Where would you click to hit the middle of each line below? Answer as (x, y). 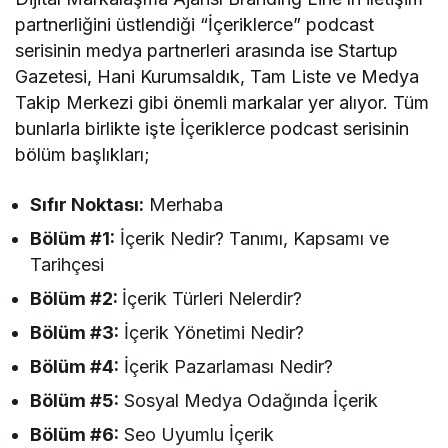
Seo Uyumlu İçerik (197, 435)
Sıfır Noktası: (87, 205)
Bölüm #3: (75, 333)
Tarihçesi (67, 265)
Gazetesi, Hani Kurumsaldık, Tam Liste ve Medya (217, 77)
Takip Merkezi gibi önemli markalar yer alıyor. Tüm (222, 103)
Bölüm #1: (73, 239)
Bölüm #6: (75, 435)
